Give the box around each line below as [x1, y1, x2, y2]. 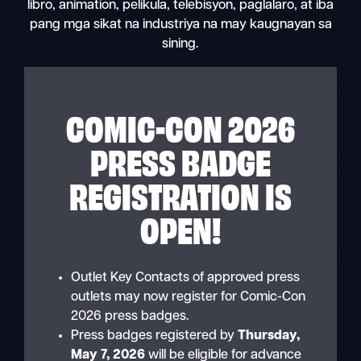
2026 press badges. [70, 309, 189, 323]
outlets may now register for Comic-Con [70, 290, 305, 304]
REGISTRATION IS [69, 171, 292, 217]
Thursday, [237, 329, 300, 342]
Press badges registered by [70, 329, 238, 342]
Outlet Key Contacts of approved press [70, 271, 300, 284]
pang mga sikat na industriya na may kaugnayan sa [29, 18, 332, 31]
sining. [162, 37, 199, 51]
